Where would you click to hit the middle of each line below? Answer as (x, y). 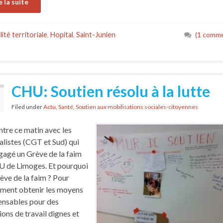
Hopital (62, 34)
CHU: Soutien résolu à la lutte (111, 91)
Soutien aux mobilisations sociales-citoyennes (137, 107)
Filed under (27, 107)
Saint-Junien (96, 34)
